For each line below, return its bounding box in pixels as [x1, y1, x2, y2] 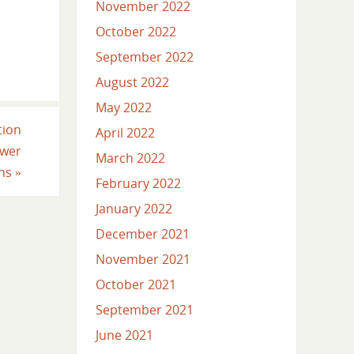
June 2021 [95, 326, 153, 345]
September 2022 [95, 48, 194, 66]
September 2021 [95, 301, 194, 319]
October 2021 [95, 276, 176, 294]
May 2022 [95, 99, 152, 117]
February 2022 [95, 175, 181, 193]
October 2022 [95, 23, 176, 41]
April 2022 [95, 124, 155, 142]
